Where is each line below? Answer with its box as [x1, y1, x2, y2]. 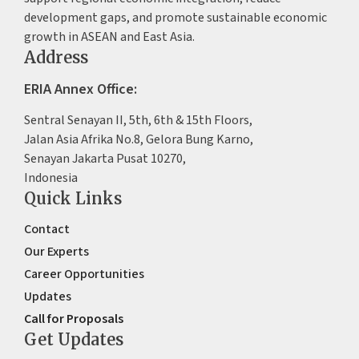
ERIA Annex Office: [23, 79, 137, 99]
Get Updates [23, 329, 123, 349]
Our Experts [23, 242, 89, 260]
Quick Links [23, 188, 122, 208]
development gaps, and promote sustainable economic [23, 8, 327, 26]
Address [23, 46, 88, 67]
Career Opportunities [23, 264, 144, 283]
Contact [23, 220, 70, 238]
